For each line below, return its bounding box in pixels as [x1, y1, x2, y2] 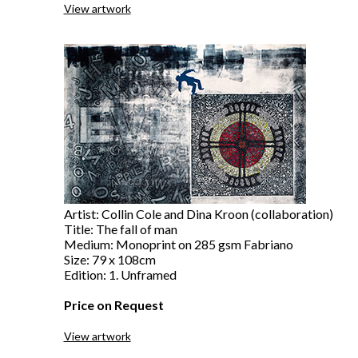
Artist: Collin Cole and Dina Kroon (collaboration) [63, 206, 333, 221]
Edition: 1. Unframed [63, 267, 177, 282]
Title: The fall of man [63, 221, 177, 237]
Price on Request [63, 297, 164, 312]
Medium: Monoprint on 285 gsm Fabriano [63, 237, 293, 252]
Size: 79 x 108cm [63, 252, 156, 267]
